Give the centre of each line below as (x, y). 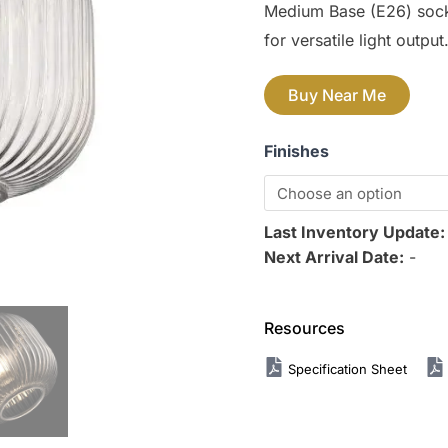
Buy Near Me (337, 95)
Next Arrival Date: (334, 257)
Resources (304, 328)
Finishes (296, 151)
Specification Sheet (349, 369)
